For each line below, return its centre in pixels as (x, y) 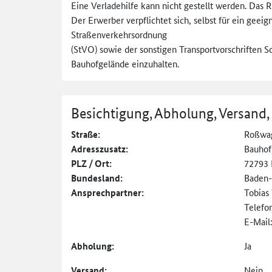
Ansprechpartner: (107, 192)
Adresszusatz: (100, 148)
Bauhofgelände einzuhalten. (125, 63)
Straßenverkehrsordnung (119, 34)
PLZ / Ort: (91, 163)
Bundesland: (97, 178)
